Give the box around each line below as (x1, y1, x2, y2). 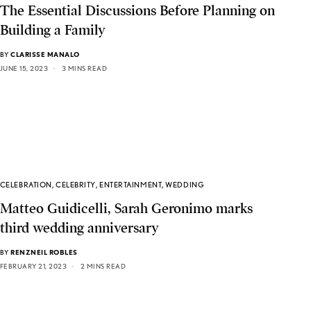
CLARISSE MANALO (10, 50, 80, 59)
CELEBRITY (56, 179, 96, 190)
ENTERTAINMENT (99, 179, 162, 190)
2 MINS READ (80, 261, 126, 270)
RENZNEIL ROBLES (10, 247, 78, 256)
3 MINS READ (61, 64, 108, 73)
